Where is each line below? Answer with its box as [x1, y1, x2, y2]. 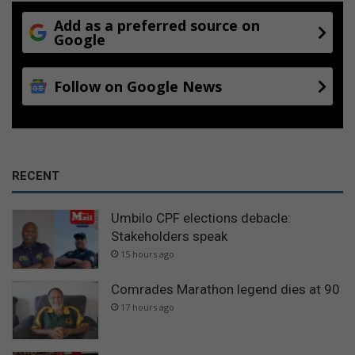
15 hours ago [120, 248, 174, 261]
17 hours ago [120, 300, 174, 313]
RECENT [12, 169, 59, 184]
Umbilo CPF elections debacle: [111, 210, 291, 227]
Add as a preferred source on [54, 16, 260, 36]
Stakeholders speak [111, 228, 227, 245]
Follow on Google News [54, 77, 222, 97]
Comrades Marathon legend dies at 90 [111, 281, 340, 297]
